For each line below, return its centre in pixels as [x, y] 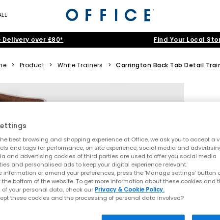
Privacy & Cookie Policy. [130, 190]
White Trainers [80, 65]
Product [32, 65]
